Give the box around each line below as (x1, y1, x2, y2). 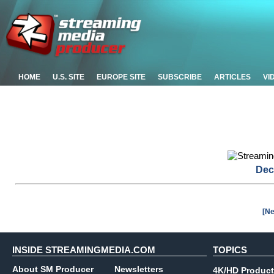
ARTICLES (214, 73, 251, 81)
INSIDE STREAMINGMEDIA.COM (12, 245, 155, 255)
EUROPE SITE (97, 73, 146, 81)
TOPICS (213, 245, 247, 255)
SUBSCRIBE (158, 73, 202, 81)
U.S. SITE (53, 73, 84, 81)
